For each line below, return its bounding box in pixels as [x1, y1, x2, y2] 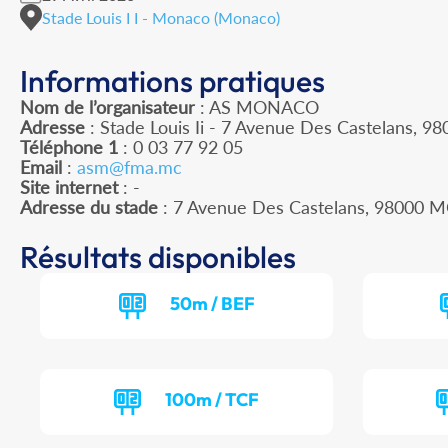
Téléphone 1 [20, 136, 118, 159]
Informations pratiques [20, 62, 325, 101]
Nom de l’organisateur [20, 96, 195, 119]
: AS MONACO [195, 96, 319, 119]
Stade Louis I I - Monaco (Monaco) [42, 7, 280, 27]
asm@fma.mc [77, 156, 182, 179]
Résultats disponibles [20, 238, 296, 277]
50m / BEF [169, 292, 255, 316]
